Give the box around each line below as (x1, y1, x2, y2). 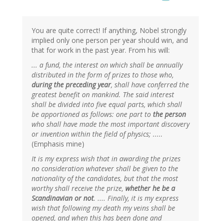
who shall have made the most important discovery (32, 119, 189, 129)
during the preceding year (32, 80, 111, 90)
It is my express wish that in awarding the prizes (32, 154, 181, 164)
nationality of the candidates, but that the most (32, 174, 178, 184)
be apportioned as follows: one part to (32, 110, 153, 119)
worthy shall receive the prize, (32, 184, 125, 193)
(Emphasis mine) (32, 139, 84, 149)
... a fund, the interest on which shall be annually (32, 60, 183, 70)
